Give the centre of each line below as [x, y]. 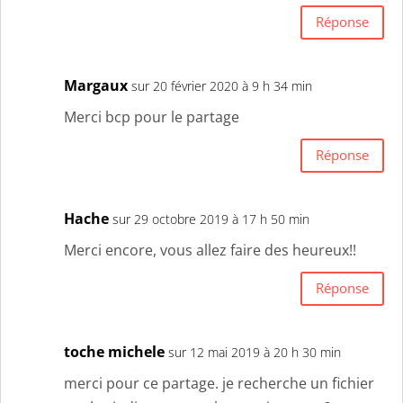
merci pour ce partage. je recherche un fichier [219, 383]
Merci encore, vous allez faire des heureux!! [210, 250]
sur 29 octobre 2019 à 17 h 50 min [211, 219]
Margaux [96, 85]
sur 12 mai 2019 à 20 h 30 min [255, 352]
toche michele [114, 351]
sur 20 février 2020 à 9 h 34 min [222, 85]
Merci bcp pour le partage [152, 116]
